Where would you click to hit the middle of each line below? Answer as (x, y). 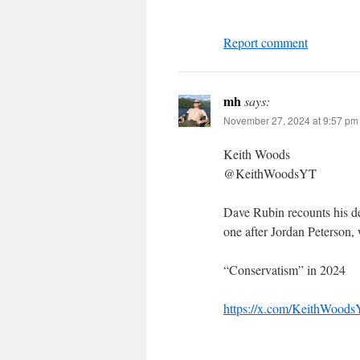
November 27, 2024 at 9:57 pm (291, 120)
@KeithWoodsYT (270, 173)
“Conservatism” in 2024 (284, 270)
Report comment (266, 42)
